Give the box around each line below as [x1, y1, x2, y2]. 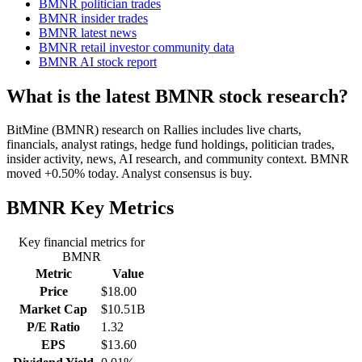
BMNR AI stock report [39, 54, 157, 69]
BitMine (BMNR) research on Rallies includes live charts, [6, 123, 301, 137]
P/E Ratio [27, 320, 80, 335]
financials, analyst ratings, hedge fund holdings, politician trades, [6, 137, 335, 152]
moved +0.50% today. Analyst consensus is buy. [6, 166, 252, 181]
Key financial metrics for [19, 235, 145, 250]
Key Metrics [65, 197, 174, 219]
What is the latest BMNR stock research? [6, 85, 348, 107]
